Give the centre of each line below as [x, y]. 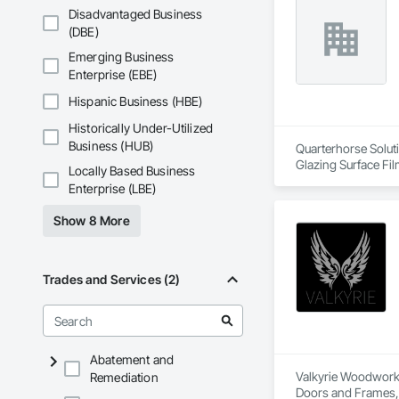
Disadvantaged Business [136, 14]
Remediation [124, 378]
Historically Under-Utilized [141, 128]
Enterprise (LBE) [113, 189]
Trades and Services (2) [112, 280]
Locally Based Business [132, 171]
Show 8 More [92, 221]
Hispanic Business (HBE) [136, 102]
